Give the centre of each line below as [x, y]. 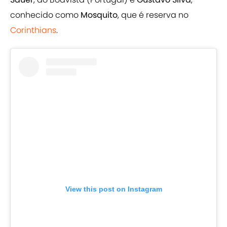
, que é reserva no [153, 15]
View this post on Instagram [113, 189]
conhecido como [45, 15]
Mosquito [99, 15]
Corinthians [33, 30]
